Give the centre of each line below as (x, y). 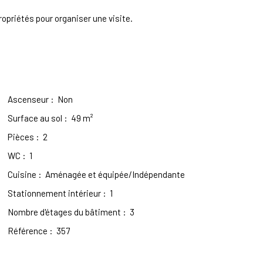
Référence (28, 231)
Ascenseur (28, 100)
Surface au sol (35, 118)
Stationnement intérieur (55, 193)
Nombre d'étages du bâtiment (65, 212)
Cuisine (22, 175)
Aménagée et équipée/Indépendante (115, 175)
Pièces (21, 137)
